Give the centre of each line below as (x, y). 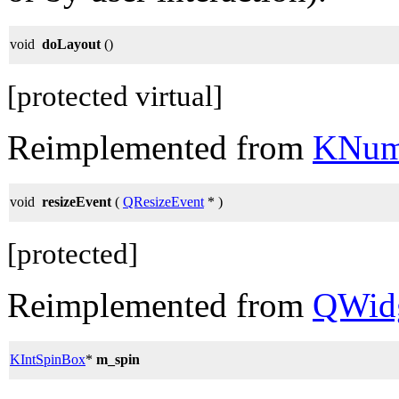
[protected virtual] (115, 96)
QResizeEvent (163, 201)
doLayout (71, 44)
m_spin (118, 359)
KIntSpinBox (48, 359)
